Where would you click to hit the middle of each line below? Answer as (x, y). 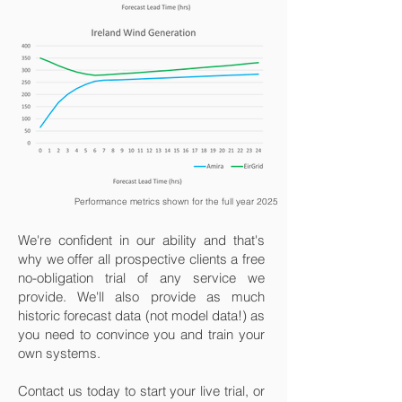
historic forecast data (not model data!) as (141, 315)
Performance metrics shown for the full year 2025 (176, 201)
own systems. (59, 353)
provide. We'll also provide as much (141, 297)
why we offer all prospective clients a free (141, 259)
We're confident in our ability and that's (141, 240)
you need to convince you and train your (141, 334)
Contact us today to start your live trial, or (141, 391)
